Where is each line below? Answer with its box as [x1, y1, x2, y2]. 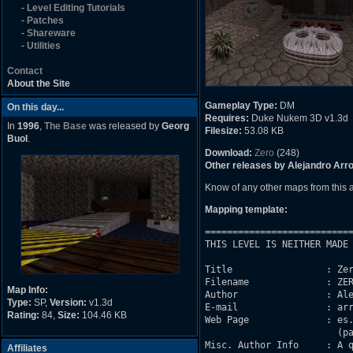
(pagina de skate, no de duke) [205, 327, 337, 338]
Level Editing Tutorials [27, 2, 125, 13]
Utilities [27, 40, 61, 51]
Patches [27, 15, 64, 26]
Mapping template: [205, 204, 288, 215]
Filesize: [205, 125, 242, 136]
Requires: [205, 113, 249, 124]
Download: [205, 147, 252, 158]
